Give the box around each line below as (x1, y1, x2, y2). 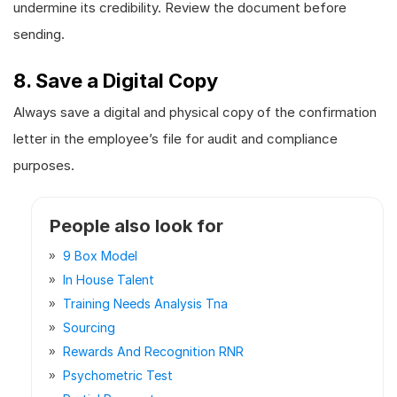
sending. (13, 26, 65, 43)
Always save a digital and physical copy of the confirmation (13, 104, 377, 121)
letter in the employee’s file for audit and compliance (13, 130, 338, 147)
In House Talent (63, 272, 154, 287)
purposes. (13, 157, 74, 174)
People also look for (50, 215, 223, 237)
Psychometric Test (63, 368, 173, 383)
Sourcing (63, 320, 115, 335)
